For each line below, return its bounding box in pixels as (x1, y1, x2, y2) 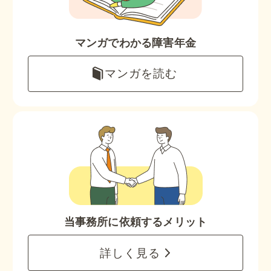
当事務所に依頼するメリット (64, 216, 207, 229)
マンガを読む (105, 67, 178, 80)
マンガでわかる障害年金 (74, 36, 197, 49)
